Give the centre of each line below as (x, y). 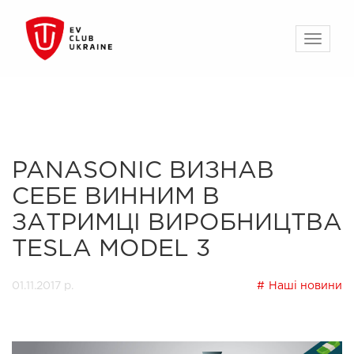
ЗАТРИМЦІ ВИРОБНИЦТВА (177, 223)
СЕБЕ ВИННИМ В (116, 197)
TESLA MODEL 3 (111, 249)
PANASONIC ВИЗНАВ (143, 171)
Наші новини (305, 286)
